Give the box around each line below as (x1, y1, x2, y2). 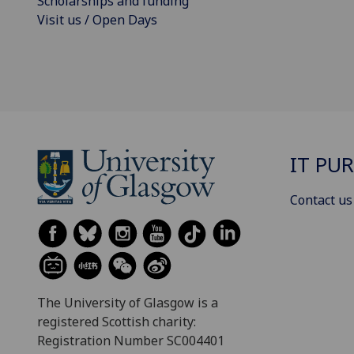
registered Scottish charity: (37, 313, 196, 331)
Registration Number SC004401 (37, 332, 224, 350)
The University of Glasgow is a (37, 294, 218, 312)
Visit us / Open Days (37, 11, 157, 29)
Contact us (290, 190, 352, 209)
